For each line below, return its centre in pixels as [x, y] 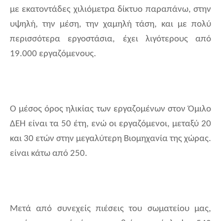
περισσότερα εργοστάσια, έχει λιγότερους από [110, 39]
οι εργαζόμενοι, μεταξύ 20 [160, 124]
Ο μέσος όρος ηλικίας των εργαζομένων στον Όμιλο [110, 110]
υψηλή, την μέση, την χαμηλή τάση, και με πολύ [110, 25]
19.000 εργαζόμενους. [53, 54]
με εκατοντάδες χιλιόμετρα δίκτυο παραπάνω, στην [110, 10]
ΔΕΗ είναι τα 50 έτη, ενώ [58, 124]
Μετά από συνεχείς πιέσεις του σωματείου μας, [110, 209]
